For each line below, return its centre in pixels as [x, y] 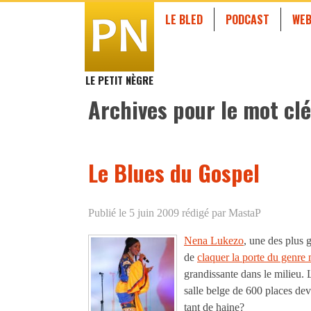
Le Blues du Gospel [174, 173]
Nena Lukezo [214, 240]
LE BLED [184, 19]
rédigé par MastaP [220, 212]
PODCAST [247, 19]
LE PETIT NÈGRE [119, 80]
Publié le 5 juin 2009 [134, 212]
